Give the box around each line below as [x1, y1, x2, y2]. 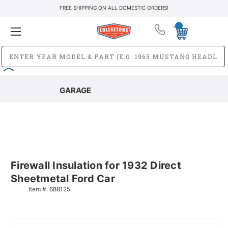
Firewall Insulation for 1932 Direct [11, 159, 181, 172]
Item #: [28, 185, 49, 193]
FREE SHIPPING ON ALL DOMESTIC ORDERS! [60, 5, 168, 11]
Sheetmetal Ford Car [11, 172, 115, 185]
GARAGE [59, 85, 91, 95]
